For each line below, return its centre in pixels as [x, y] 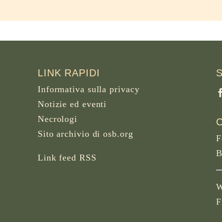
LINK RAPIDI [69, 73]
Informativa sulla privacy [88, 89]
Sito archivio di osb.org [85, 134]
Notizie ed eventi [72, 104]
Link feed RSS [67, 157]
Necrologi [57, 119]
